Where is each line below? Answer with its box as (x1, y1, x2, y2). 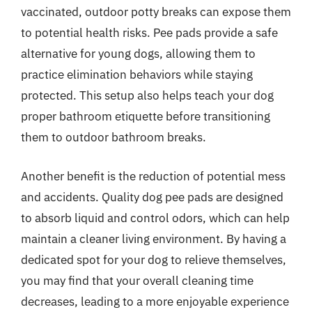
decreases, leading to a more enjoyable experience (21, 293, 289, 309)
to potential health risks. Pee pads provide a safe (21, 25, 278, 40)
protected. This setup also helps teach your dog (21, 88, 274, 103)
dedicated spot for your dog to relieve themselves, (21, 251, 286, 267)
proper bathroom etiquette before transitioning (21, 109, 270, 124)
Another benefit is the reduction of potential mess (21, 168, 286, 184)
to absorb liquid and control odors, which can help (21, 210, 290, 226)
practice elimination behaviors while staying (21, 67, 253, 82)
